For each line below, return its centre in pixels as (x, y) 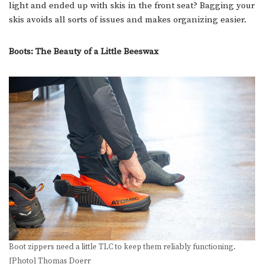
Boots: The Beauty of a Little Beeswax (84, 51)
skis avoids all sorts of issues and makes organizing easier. (129, 19)
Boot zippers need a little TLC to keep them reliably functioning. (122, 247)
